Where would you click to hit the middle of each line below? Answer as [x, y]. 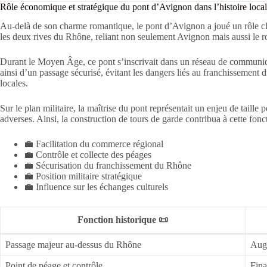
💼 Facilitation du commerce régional [94, 144]
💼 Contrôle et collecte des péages [88, 155]
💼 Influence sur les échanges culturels [96, 187]
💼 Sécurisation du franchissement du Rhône [108, 166]
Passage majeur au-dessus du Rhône [73, 245]
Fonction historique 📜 [123, 220]
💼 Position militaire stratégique [83, 176]
